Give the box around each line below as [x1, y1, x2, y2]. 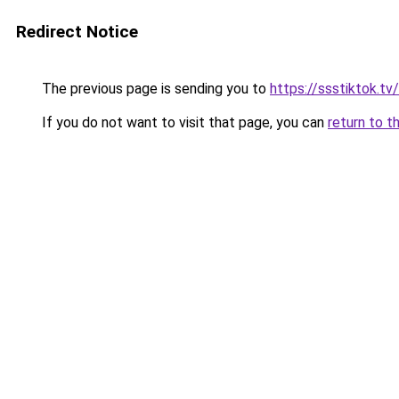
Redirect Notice [16, 21, 138, 42]
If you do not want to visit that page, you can [38, 114, 328, 131]
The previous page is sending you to [38, 80, 270, 97]
